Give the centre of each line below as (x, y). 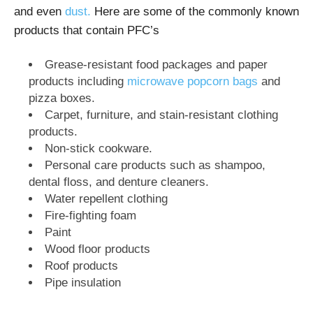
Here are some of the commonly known (195, 11)
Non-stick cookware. (99, 148)
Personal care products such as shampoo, (155, 165)
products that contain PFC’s (87, 30)
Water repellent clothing (106, 198)
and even (39, 11)
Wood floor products (97, 249)
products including (78, 81)
